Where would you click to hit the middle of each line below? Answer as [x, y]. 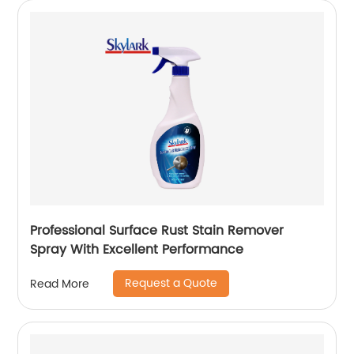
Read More [60, 284]
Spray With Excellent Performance [137, 250]
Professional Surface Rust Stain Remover [157, 231]
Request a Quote [171, 284]
